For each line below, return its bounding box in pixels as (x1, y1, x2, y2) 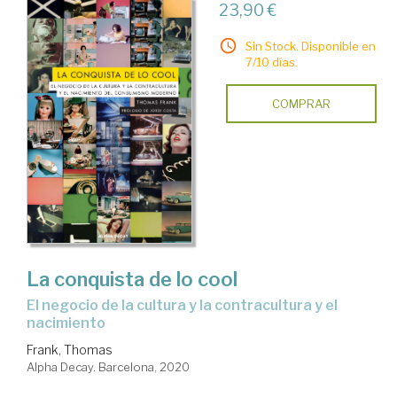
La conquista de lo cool (27, 267, 237, 291)
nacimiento (27, 314, 105, 331)
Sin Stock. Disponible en (245, 39, 376, 53)
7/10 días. (245, 55, 298, 69)
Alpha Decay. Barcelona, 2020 (27, 359, 190, 374)
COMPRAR (271, 97, 331, 111)
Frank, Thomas (27, 341, 113, 357)
